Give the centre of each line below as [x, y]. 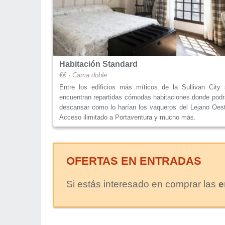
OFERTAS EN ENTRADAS [134, 161]
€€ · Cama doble [83, 75]
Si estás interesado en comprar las [142, 184]
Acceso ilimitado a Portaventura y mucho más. [128, 117]
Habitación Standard [98, 64]
